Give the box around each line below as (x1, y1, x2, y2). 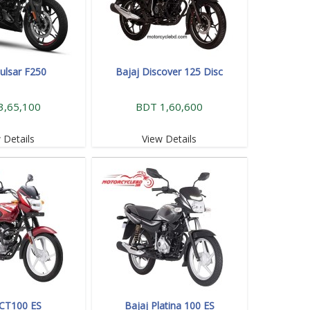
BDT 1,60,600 (136, 99, 203, 113)
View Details (142, 131, 197, 145)
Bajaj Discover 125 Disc (116, 64, 224, 78)
